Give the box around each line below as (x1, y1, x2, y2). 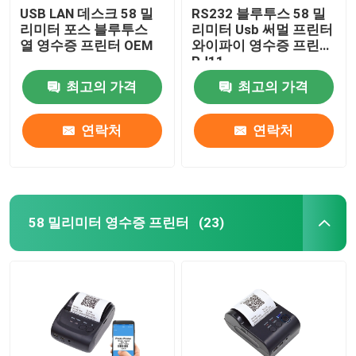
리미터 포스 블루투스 (20, 21, 149, 37)
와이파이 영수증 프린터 (192, 37, 334, 53)
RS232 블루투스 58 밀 (192, 5, 327, 21)
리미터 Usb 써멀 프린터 (192, 21, 334, 37)
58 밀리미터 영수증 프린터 (28, 214, 189, 230)
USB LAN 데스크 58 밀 (20, 5, 154, 21)
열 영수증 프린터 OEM (20, 37, 153, 53)
